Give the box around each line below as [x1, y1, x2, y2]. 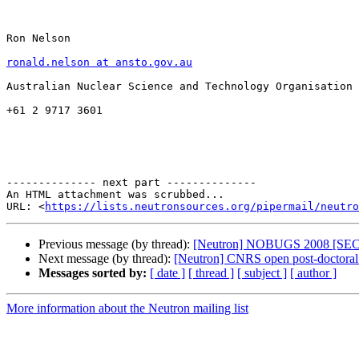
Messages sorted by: [38, 266, 147, 280]
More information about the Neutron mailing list [6, 301, 248, 316]
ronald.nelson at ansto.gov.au [6, 56, 192, 69]
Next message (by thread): [38, 252, 174, 266]
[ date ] [150, 266, 185, 280]
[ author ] [290, 266, 337, 280]
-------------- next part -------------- [6, 176, 256, 189]
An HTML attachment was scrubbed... [6, 188, 224, 201]
